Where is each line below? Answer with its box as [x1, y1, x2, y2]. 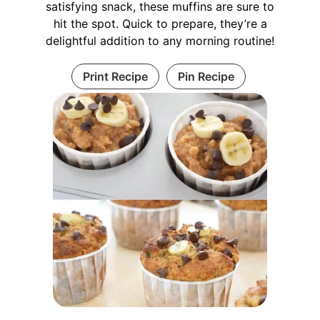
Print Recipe [82, 69, 148, 84]
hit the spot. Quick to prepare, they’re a [53, 16, 267, 31]
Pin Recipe [177, 69, 234, 84]
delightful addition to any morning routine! [46, 33, 274, 48]
